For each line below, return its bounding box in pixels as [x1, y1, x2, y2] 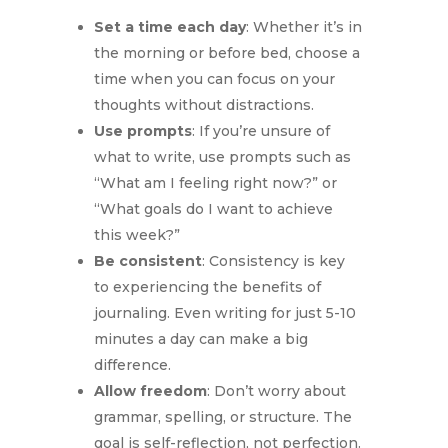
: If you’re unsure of [191, 122, 330, 141]
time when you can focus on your [93, 70, 335, 89]
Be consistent [93, 252, 202, 271]
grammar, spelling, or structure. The [93, 408, 352, 427]
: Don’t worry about [206, 382, 346, 401]
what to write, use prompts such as [93, 148, 351, 167]
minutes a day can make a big [93, 330, 308, 349]
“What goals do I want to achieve [93, 200, 333, 219]
